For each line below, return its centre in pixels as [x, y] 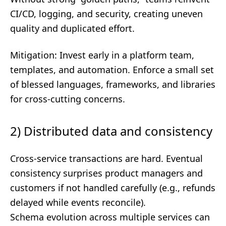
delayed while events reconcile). [78, 202]
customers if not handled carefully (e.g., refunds [113, 188]
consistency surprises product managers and [106, 173]
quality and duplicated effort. [72, 28]
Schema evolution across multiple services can [110, 217]
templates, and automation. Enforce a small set [112, 70]
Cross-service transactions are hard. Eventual [106, 158]
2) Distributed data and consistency [111, 131]
